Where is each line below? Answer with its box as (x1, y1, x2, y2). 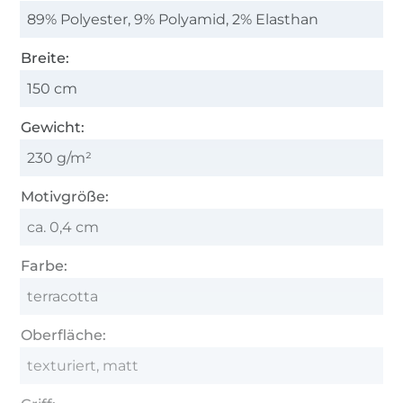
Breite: (21, 49, 70, 67)
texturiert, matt (27, 356, 139, 374)
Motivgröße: (21, 187, 110, 205)
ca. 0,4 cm (27, 218, 100, 236)
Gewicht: (21, 118, 85, 136)
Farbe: (21, 256, 68, 274)
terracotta (27, 287, 99, 305)
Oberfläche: (21, 326, 107, 344)
